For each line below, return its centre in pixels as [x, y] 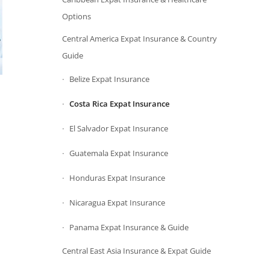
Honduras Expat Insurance [118, 178]
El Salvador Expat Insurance [119, 128]
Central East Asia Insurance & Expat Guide [137, 251]
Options [77, 16]
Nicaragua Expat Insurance [118, 202]
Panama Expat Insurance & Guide [129, 227]
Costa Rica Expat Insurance [120, 104]
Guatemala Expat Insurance [119, 153]
